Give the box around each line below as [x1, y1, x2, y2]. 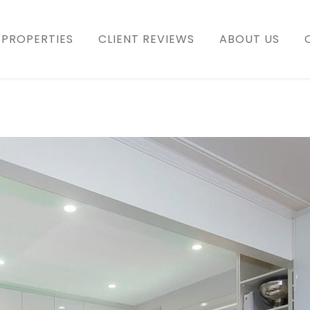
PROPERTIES [1, 30, 73, 47]
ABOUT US [219, 30, 280, 47]
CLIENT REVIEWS [98, 30, 194, 47]
